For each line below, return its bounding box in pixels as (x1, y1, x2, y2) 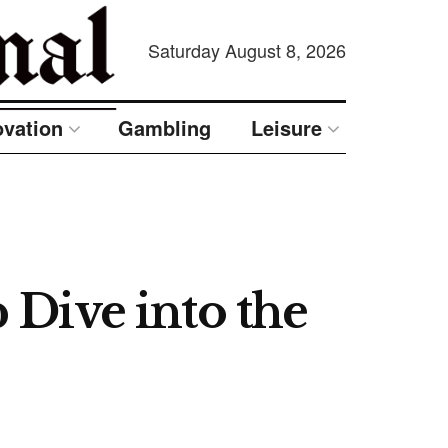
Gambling (118, 113, 211, 142)
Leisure (251, 113, 322, 142)
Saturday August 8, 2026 (148, 37, 347, 63)
